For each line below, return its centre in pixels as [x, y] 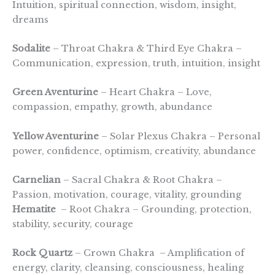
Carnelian [37, 180]
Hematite [34, 209]
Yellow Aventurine [56, 136]
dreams [32, 19]
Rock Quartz [42, 253]
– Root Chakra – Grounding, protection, [154, 209]
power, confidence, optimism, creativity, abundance [135, 151]
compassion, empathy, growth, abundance [115, 107]
